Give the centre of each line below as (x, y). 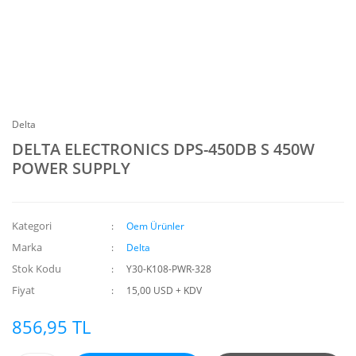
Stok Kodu (37, 269)
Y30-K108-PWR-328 (169, 269)
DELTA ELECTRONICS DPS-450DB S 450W (163, 149)
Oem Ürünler (156, 226)
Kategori (32, 226)
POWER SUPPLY (71, 168)
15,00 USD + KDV (164, 290)
